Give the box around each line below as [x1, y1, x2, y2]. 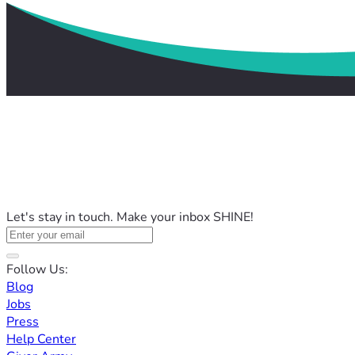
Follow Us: [6, 261, 68, 279]
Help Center [6, 330, 76, 349]
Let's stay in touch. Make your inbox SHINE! [6, 208, 254, 227]
